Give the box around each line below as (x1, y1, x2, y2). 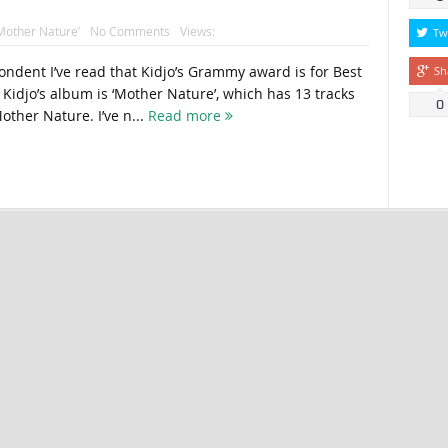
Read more (147, 106, 225, 126)
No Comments (89, 23, 170, 40)
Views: (179, 23, 215, 40)
